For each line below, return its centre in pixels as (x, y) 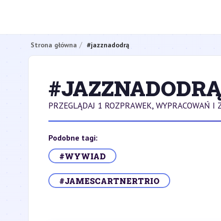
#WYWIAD (82, 156)
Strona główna (54, 45)
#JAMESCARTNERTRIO (109, 181)
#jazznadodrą (108, 45)
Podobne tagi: (73, 138)
